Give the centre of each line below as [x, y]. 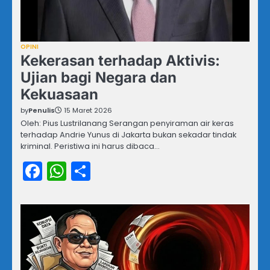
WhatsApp [116, 171]
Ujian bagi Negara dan [99, 77]
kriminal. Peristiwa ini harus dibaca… [90, 146]
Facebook [88, 171]
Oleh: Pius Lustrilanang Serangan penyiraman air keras [127, 123]
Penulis [42, 110]
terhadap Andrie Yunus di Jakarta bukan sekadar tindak [128, 134]
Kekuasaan [59, 94]
